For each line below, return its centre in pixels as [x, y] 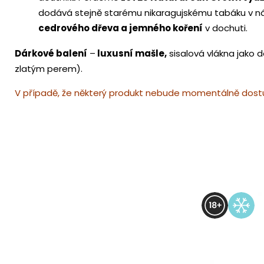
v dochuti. [225, 28]
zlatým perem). [49, 69]
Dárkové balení [51, 54]
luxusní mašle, [131, 54]
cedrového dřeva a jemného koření [121, 28]
